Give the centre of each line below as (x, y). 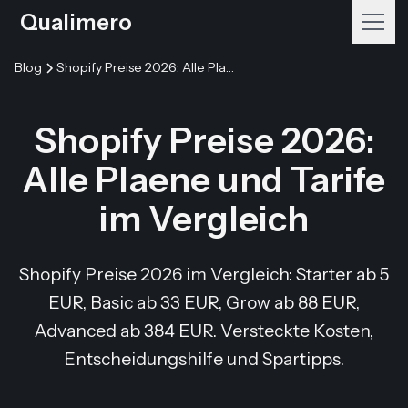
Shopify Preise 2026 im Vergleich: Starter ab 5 (204, 274)
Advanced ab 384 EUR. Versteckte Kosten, (204, 331)
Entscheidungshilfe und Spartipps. (204, 359)
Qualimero (76, 22)
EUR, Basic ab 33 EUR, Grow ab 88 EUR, (204, 302)
